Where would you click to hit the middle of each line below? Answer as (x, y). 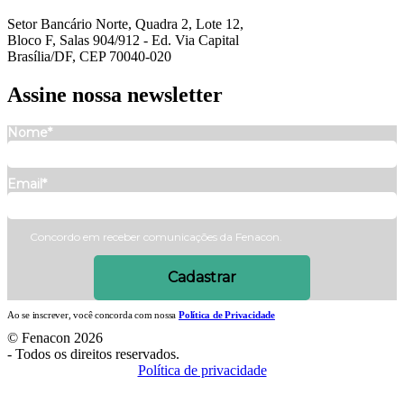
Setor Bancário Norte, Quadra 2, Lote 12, (125, 24)
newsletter (175, 95)
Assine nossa (67, 95)
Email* (27, 184)
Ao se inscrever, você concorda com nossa (93, 315)
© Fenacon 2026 (55, 338)
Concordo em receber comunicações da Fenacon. (155, 237)
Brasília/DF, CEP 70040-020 (89, 57)
